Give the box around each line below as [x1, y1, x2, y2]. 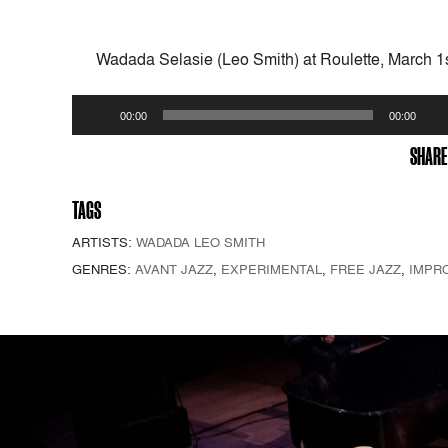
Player [71, 118, 117, 141]
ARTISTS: [72, 232, 136, 251]
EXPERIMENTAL [221, 259, 322, 278]
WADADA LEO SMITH [136, 232, 265, 251]
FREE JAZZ [330, 259, 401, 278]
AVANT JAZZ [135, 259, 213, 278]
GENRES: [72, 259, 135, 278]
